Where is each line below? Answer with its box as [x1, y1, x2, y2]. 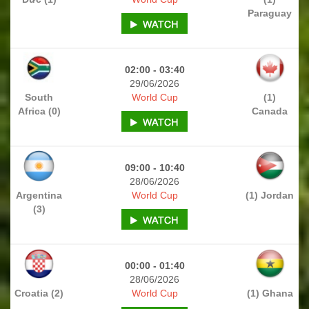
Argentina [16, 189, 63, 201]
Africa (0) [17, 105, 61, 117]
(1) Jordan [246, 189, 295, 201]
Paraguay [248, 7, 292, 19]
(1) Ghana [246, 287, 293, 299]
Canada [252, 105, 288, 117]
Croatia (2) [14, 287, 64, 299]
